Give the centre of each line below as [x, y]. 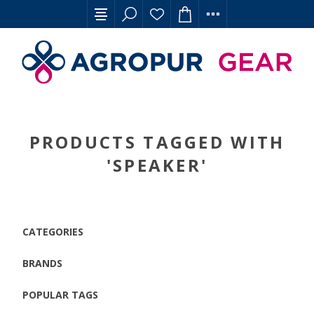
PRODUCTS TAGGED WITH [157, 142]
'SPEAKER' [157, 165]
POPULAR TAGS [61, 295]
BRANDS [43, 263]
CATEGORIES [53, 232]
